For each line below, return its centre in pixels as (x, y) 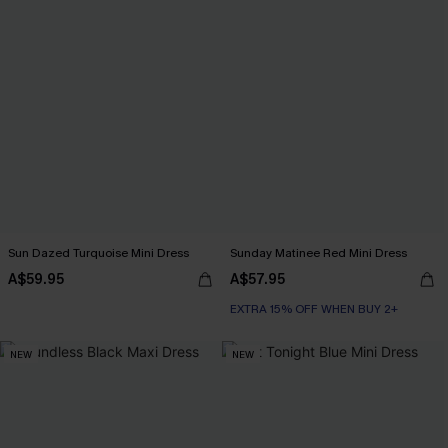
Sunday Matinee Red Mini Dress (318, 253)
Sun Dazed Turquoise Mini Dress (98, 253)
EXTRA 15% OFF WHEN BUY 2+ (314, 309)
